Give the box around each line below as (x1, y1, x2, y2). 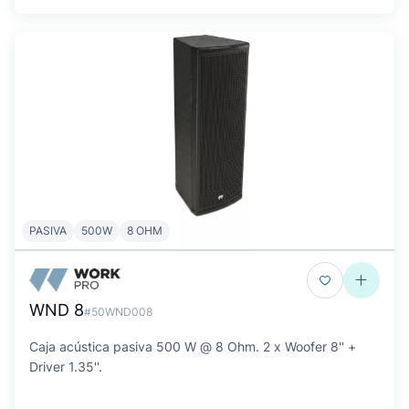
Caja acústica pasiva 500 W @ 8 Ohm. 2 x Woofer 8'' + (29, 339, 356, 354)
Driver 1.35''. (29, 359, 102, 374)
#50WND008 (84, 305, 152, 319)
